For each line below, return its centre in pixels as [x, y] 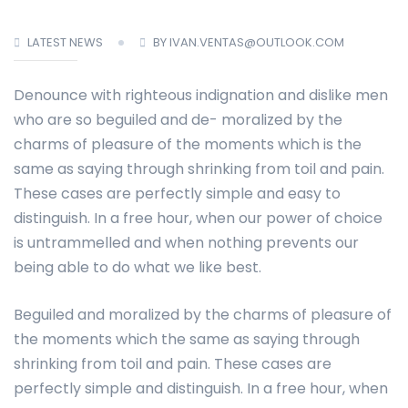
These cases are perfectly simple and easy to [177, 194]
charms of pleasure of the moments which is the [188, 145]
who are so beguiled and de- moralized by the [178, 120]
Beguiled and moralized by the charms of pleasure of [203, 315]
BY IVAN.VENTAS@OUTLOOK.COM [249, 43]
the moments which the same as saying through [187, 340]
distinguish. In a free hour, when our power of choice [198, 219]
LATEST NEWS [65, 43]
